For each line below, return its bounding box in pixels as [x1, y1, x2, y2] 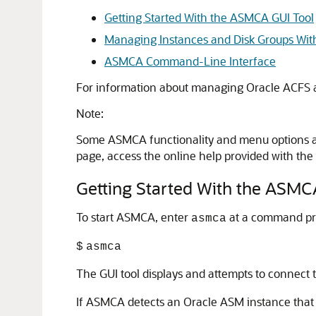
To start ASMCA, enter [76, 209, 191, 224]
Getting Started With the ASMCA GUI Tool [104, 10, 314, 25]
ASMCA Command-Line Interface [104, 54, 276, 68]
